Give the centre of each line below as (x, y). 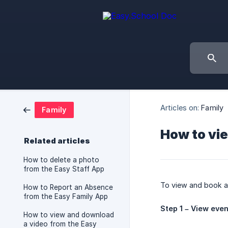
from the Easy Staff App (64, 169)
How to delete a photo (61, 160)
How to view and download (69, 215)
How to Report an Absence (68, 187)
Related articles (57, 141)
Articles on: (180, 107)
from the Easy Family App (66, 196)
